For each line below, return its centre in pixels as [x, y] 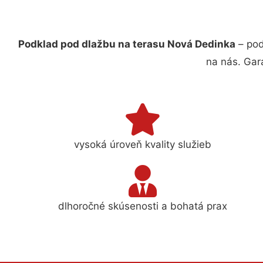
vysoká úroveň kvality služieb [143, 144]
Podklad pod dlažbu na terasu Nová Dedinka [127, 44]
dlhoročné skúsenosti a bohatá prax [143, 206]
